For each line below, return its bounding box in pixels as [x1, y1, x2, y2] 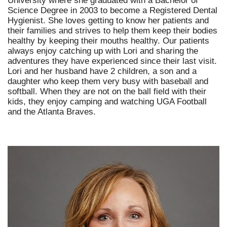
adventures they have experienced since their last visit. [8, 56, 217, 66]
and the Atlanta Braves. [8, 106, 96, 117]
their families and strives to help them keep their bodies [8, 25, 217, 35]
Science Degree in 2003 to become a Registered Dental [8, 5, 217, 15]
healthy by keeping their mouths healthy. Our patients [8, 35, 209, 46]
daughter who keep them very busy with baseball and [8, 76, 208, 86]
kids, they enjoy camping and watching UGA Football [8, 96, 207, 106]
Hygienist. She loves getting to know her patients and [8, 15, 209, 25]
